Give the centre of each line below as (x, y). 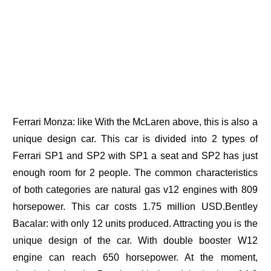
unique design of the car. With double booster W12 (135, 241)
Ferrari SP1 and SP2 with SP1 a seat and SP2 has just (135, 156)
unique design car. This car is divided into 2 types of (135, 139)
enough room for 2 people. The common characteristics (135, 173)
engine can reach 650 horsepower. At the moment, (135, 258)
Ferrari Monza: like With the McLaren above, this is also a (135, 122)
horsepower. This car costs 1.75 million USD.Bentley (135, 207)
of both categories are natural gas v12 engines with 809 (135, 190)
